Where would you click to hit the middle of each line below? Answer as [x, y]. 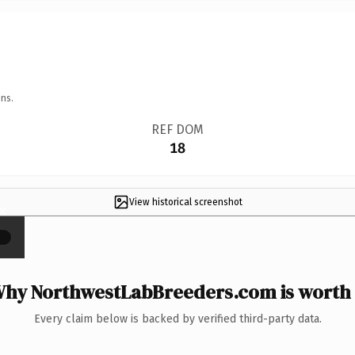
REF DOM [177, 129]
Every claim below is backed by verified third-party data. [177, 319]
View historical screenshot [185, 202]
